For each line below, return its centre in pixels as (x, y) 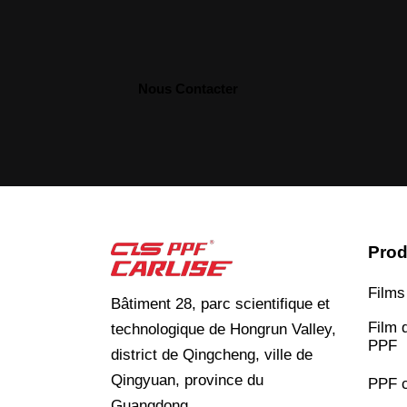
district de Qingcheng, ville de (212, 354)
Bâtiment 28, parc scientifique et (220, 303)
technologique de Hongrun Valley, (223, 329)
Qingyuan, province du (187, 380)
